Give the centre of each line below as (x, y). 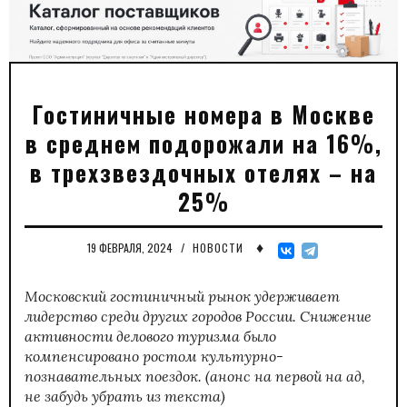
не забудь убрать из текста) (125, 396)
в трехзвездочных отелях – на (203, 172)
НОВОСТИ (218, 247)
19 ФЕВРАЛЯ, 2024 (131, 247)
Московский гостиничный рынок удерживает (182, 296)
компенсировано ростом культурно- (154, 356)
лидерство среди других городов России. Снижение (198, 316)
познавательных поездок (111, 376)
